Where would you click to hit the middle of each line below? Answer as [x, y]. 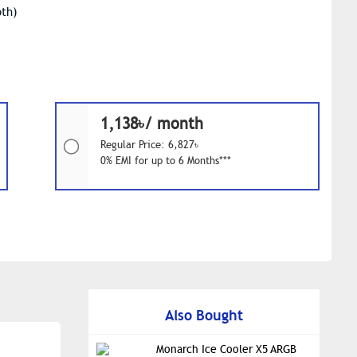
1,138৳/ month [151, 124]
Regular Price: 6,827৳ [149, 145]
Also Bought [204, 315]
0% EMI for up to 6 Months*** [165, 161]
